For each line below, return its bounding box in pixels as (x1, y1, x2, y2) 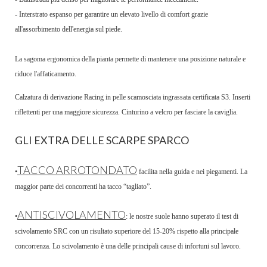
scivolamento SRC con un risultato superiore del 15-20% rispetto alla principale (15, 227, 238, 236)
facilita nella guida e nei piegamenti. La (139, 167, 247, 176)
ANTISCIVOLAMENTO (17, 208, 126, 222)
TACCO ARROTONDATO (17, 163, 137, 177)
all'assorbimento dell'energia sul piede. (15, 25, 122, 34)
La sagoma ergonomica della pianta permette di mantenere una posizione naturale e (15, 55, 246, 64)
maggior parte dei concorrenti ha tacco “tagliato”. (15, 182, 151, 191)
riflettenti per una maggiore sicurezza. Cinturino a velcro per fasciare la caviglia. (15, 108, 238, 117)
